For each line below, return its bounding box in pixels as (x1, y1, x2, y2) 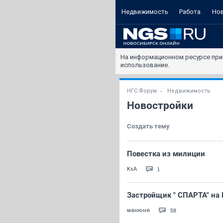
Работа (179, 8, 201, 15)
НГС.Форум (127, 88, 157, 94)
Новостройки (127, 100, 193, 111)
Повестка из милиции (127, 149, 205, 158)
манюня (127, 207, 150, 214)
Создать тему (127, 122, 170, 130)
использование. (120, 61, 169, 69)
